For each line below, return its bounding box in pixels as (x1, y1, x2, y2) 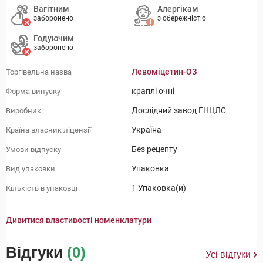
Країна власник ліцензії (6, 125, 91, 134)
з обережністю (157, 14, 207, 23)
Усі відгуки (205, 249, 251, 260)
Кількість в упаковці (6, 183, 77, 193)
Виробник (6, 106, 41, 115)
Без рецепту (131, 144, 177, 154)
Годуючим (33, 33, 75, 43)
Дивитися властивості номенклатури (6, 215, 151, 225)
